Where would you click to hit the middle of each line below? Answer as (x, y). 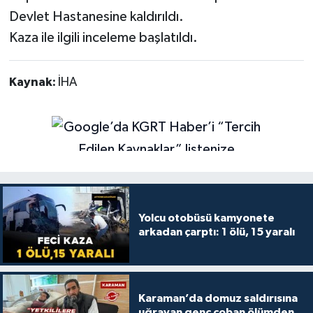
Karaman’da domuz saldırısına (218, 298)
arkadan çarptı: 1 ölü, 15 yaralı (216, 232)
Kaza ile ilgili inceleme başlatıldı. (103, 38)
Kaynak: (33, 83)
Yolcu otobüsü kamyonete (206, 218)
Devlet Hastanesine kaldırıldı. (96, 17)
